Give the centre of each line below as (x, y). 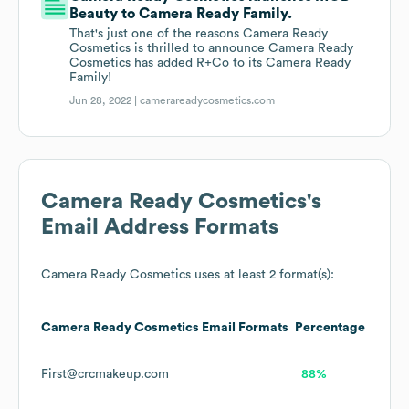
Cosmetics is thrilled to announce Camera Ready (212, 49)
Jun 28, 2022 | (105, 101)
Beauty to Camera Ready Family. (181, 14)
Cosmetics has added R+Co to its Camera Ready (210, 63)
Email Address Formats (160, 228)
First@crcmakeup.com (105, 375)
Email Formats (244, 328)
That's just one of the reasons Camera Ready (199, 34)
